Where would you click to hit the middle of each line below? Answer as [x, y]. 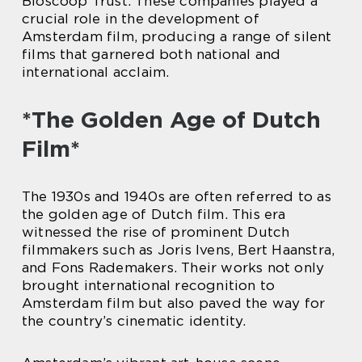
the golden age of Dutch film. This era [154, 214]
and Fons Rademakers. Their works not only [173, 267]
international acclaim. [96, 72]
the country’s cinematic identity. [134, 321]
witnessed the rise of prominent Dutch [156, 232]
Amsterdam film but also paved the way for [174, 303]
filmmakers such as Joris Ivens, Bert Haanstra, [179, 250]
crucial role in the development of [141, 19]
